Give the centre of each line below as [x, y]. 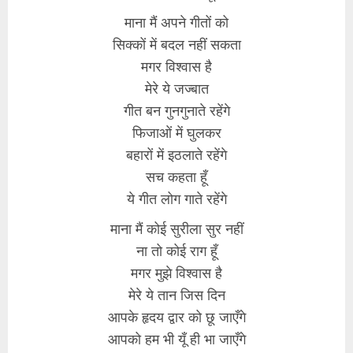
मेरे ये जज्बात [176, 88]
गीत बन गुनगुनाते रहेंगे [176, 110]
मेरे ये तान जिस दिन [176, 294]
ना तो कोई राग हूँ [176, 250]
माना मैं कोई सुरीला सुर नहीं [176, 228]
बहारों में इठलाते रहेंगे [176, 154]
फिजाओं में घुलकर [176, 132]
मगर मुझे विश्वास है [176, 272]
